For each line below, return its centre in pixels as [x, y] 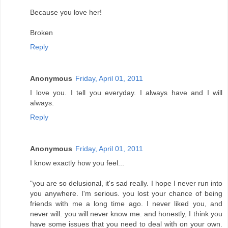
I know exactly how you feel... [77, 163]
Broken [41, 33]
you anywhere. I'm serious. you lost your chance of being [126, 194]
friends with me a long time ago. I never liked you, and [126, 204]
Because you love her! [66, 12]
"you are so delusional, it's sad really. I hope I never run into [126, 183]
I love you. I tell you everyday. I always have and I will [126, 93]
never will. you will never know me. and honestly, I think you [126, 214]
